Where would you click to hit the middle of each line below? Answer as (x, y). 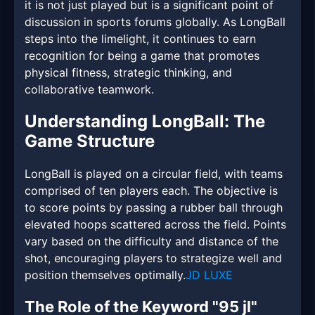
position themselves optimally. (105, 275)
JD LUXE (209, 275)
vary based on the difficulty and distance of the (152, 242)
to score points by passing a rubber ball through (154, 208)
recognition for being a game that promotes (142, 56)
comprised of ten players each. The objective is (151, 191)
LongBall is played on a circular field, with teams (154, 174)
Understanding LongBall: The (145, 122)
